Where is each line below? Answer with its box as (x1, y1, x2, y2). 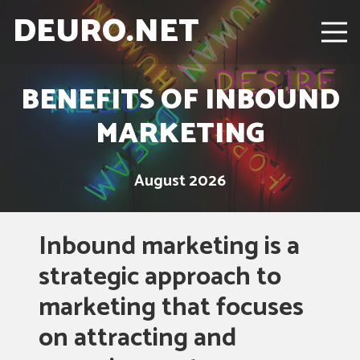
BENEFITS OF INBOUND (20, 77, 340, 124)
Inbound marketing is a (39, 226, 300, 268)
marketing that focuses (39, 287, 304, 329)
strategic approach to (39, 256, 281, 298)
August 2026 (134, 169, 226, 194)
